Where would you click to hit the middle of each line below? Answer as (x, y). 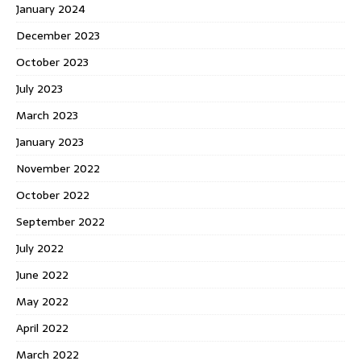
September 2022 (60, 222)
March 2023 (47, 116)
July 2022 (40, 249)
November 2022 (58, 169)
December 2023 (58, 36)
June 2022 (42, 275)
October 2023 (52, 62)
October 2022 (53, 195)
